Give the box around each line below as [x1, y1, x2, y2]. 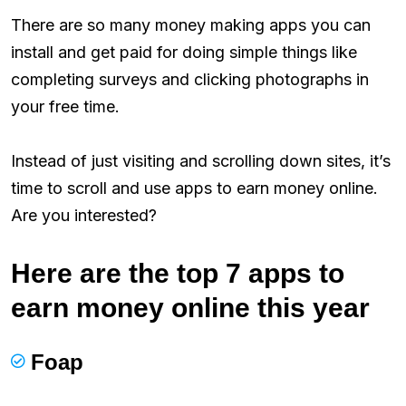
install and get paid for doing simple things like [11, 42, 357, 62]
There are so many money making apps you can [11, 14, 371, 34]
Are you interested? [11, 205, 157, 225]
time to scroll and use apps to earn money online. [11, 178, 378, 198]
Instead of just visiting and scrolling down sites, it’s [11, 150, 391, 170]
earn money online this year [11, 292, 370, 323]
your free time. [11, 96, 120, 116]
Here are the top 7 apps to [11, 257, 344, 288]
